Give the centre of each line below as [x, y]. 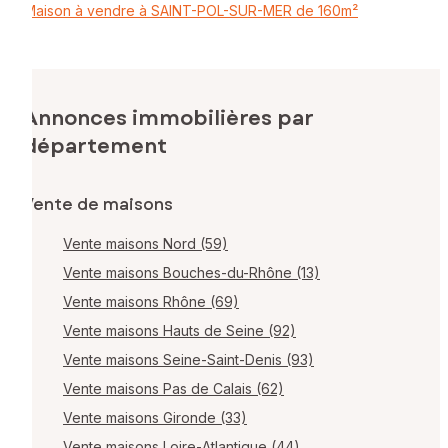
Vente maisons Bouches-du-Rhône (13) [191, 273]
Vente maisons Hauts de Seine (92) [179, 331]
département [95, 147]
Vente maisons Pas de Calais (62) [173, 389]
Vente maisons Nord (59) [145, 244]
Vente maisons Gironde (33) [155, 418]
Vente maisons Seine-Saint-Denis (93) [188, 360]
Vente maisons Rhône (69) [151, 302]
